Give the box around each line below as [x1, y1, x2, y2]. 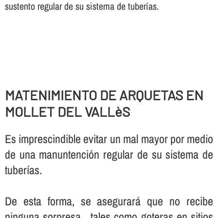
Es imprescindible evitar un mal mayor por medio [4, 131, 214, 147]
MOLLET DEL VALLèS [4, 103, 130, 120]
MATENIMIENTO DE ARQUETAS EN [4, 87, 203, 103]
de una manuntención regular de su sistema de [4, 146, 214, 163]
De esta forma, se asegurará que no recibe [4, 193, 214, 209]
